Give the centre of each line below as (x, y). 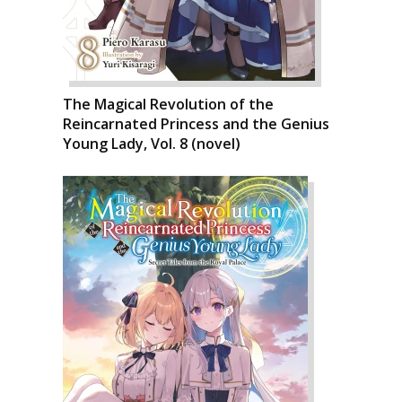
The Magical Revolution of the (168, 104)
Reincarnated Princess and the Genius (196, 124)
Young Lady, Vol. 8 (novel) (152, 144)
